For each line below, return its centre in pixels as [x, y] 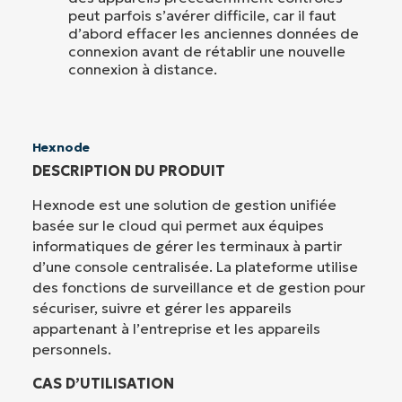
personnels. [72, 350]
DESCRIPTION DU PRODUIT [129, 171]
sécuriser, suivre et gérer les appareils [162, 308]
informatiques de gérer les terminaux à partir [187, 246]
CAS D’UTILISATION [103, 383]
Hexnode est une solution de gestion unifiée [184, 205]
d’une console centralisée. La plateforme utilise [195, 267]
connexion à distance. [143, 70]
